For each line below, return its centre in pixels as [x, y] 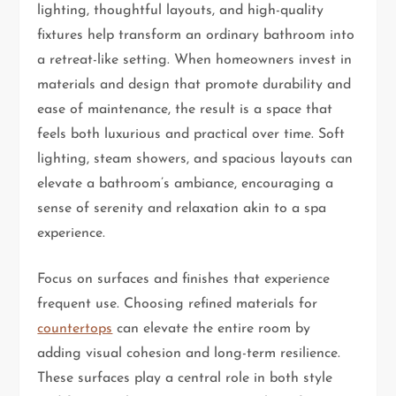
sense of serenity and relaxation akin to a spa [182, 208]
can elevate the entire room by [212, 328]
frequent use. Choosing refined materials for [178, 304]
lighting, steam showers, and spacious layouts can [195, 159]
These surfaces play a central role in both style [185, 378]
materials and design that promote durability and [194, 84]
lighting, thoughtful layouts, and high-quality [181, 10]
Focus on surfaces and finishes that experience [184, 279]
